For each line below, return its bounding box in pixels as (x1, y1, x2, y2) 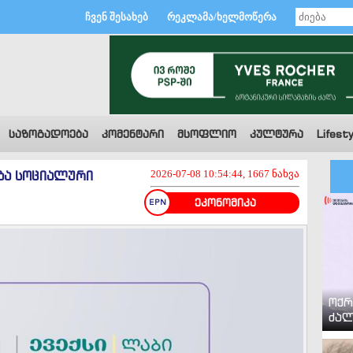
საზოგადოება (9, 127, 88, 141)
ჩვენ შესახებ (85, 11, 148, 23)
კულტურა (250, 127, 303, 141)
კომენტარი (102, 127, 164, 141)
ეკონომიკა (194, 196, 256, 210)
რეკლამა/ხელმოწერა (167, 11, 277, 23)
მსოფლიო (177, 127, 236, 141)
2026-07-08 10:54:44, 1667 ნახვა (150, 168, 299, 180)
